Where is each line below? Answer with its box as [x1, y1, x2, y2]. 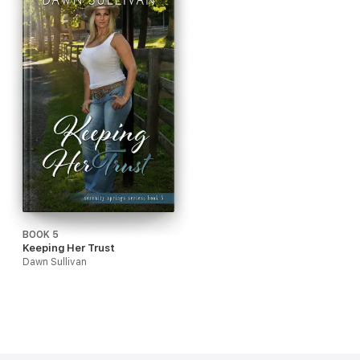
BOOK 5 [22, 228, 59, 240]
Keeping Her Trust [22, 241, 115, 254]
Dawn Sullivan [22, 256, 87, 268]
